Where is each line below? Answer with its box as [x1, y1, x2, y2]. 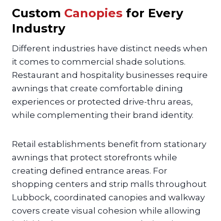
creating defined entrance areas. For [12, 165, 167, 176]
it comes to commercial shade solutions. [12, 56, 185, 67]
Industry [12, 21, 65, 36]
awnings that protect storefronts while [12, 152, 177, 162]
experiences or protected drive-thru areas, [12, 96, 193, 107]
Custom [12, 5, 64, 20]
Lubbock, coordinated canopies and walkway [12, 192, 205, 202]
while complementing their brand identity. [12, 110, 193, 120]
